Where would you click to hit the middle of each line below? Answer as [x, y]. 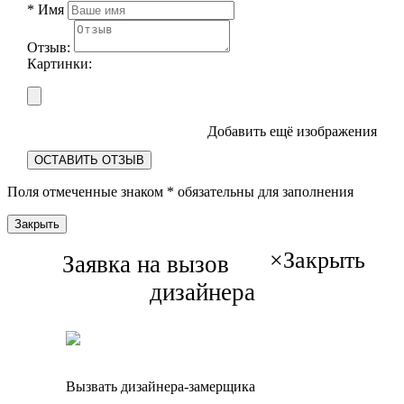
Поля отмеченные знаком [87, 191]
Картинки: [59, 63]
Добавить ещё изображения [293, 131]
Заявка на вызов [145, 264]
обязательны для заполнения [264, 191]
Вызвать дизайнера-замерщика [161, 386]
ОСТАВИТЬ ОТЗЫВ [89, 160]
